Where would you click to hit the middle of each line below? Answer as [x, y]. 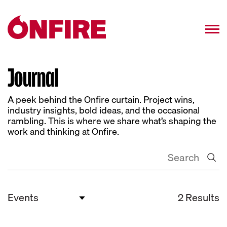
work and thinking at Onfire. [63, 132]
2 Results [199, 197]
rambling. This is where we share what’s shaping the [112, 121]
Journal [33, 77]
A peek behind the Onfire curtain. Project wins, [101, 100]
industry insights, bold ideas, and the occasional [104, 110]
